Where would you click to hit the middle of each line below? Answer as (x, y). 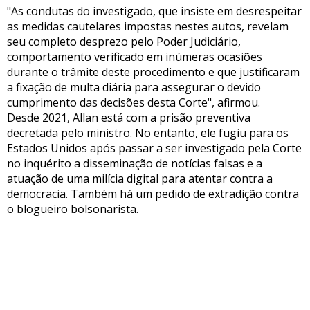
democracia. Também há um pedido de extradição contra (153, 193)
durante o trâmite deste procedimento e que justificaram (153, 72)
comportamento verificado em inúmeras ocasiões (135, 56)
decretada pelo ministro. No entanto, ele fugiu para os (148, 133)
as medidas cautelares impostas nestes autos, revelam (148, 26)
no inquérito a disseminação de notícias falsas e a (135, 163)
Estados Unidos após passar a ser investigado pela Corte (154, 148)
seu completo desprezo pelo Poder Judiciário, (124, 41)
